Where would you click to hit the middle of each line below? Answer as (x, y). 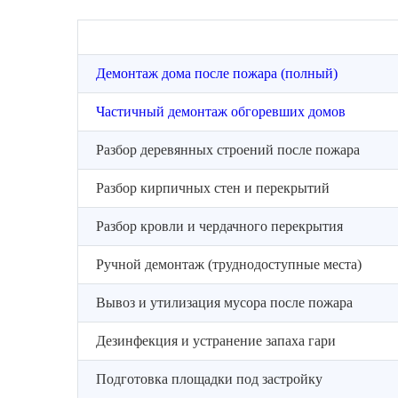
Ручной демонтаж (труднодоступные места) (229, 264)
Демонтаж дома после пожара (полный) (217, 73)
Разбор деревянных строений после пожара (228, 150)
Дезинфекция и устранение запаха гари (216, 341)
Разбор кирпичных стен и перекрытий (213, 188)
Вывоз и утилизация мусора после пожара (224, 302)
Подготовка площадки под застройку (209, 379)
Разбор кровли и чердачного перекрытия (219, 226)
